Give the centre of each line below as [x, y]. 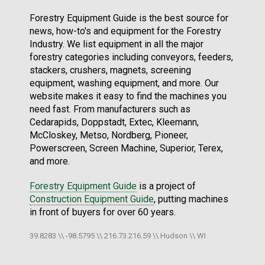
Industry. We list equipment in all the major [117, 44]
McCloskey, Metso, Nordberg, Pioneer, [109, 135]
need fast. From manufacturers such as [110, 109]
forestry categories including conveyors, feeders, [131, 57]
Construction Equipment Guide [92, 199]
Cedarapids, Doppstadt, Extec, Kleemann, [114, 122]
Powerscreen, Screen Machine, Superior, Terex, [126, 148]
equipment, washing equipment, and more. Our [124, 83]
